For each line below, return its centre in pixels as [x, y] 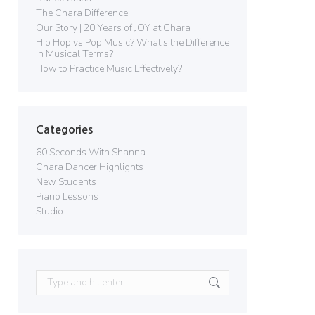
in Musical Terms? [75, 54]
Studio [50, 211]
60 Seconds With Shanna [91, 152]
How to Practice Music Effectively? [109, 69]
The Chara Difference [82, 13]
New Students [66, 182]
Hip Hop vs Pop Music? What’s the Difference [133, 43]
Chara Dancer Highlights [90, 167]
